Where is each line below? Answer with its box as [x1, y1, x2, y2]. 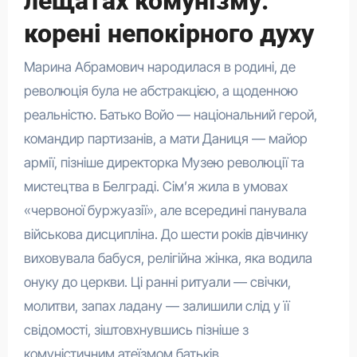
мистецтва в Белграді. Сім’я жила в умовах [23, 178, 288, 195]
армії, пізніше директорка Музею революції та [23, 155, 304, 171]
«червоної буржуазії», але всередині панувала [23, 202, 307, 219]
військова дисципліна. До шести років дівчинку [23, 226, 308, 243]
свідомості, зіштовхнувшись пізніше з [23, 322, 249, 339]
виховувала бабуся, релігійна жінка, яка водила [23, 250, 312, 267]
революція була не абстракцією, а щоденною [23, 83, 298, 100]
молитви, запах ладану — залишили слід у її [23, 298, 289, 315]
